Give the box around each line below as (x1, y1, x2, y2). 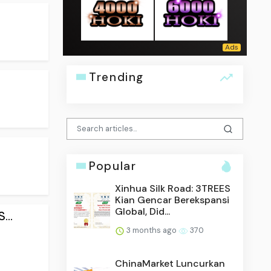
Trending (89, 69, 144, 85)
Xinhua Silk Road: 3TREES (115, 181, 231, 195)
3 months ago (125, 224, 179, 235)
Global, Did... (115, 204, 171, 218)
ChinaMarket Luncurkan (115, 256, 226, 270)
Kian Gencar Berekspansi (115, 193, 230, 206)
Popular (89, 158, 137, 174)
